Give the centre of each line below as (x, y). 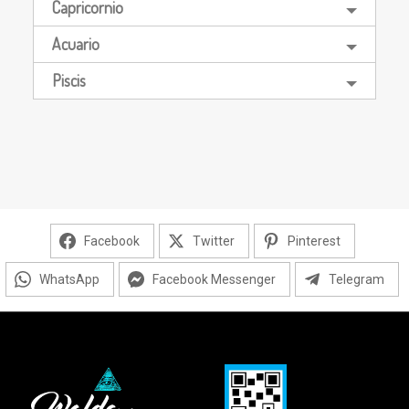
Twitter (213, 241)
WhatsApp (69, 279)
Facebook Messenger (214, 279)
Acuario (75, 43)
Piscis (68, 80)
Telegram (357, 279)
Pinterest (314, 241)
